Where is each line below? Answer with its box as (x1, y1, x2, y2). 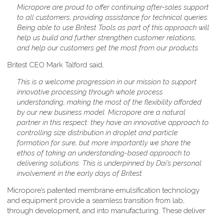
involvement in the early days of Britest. (17, 169, 143, 178)
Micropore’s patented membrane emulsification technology (7, 186, 200, 195)
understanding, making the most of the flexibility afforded (17, 98, 201, 107)
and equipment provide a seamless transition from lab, (7, 196, 185, 205)
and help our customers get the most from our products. (17, 44, 200, 52)
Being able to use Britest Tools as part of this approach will (17, 23, 209, 32)
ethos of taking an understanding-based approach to (17, 149, 190, 157)
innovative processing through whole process (17, 88, 163, 96)
